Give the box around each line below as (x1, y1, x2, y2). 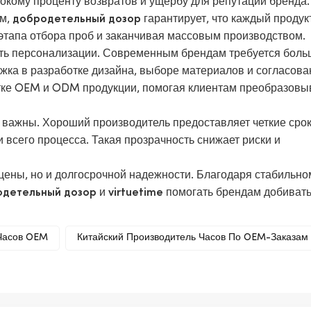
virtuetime (108, 188, 164, 199)
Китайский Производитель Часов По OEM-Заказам (77, 233, 309, 244)
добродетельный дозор (12, 15, 142, 26)
